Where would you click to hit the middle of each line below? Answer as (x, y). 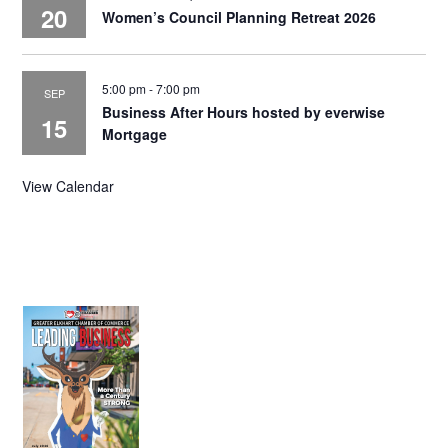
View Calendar (68, 185)
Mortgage (135, 133)
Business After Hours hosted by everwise (244, 111)
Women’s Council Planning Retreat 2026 (239, 16)
